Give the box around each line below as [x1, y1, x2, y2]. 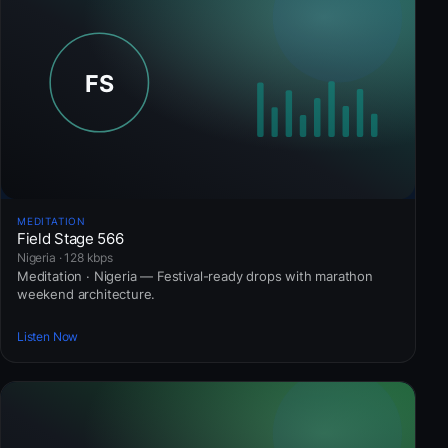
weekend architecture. [17, 285, 156, 302]
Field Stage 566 [17, 228, 124, 248]
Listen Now [17, 329, 79, 345]
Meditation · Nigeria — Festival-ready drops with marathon [17, 267, 373, 284]
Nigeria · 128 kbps [17, 249, 113, 265]
